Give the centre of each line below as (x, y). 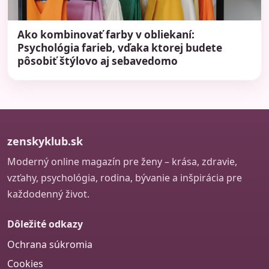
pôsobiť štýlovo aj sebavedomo (98, 61)
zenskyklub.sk (45, 141)
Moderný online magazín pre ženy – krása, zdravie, (122, 161)
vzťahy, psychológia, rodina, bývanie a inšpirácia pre (125, 177)
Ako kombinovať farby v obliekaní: (106, 34)
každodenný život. (48, 194)
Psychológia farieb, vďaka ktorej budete (120, 47)
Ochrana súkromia (50, 244)
